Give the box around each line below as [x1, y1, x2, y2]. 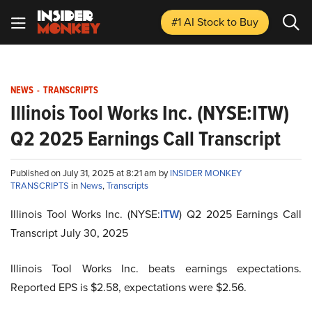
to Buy [227, 14, 258, 29]
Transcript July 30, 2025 [10, 225, 128, 240]
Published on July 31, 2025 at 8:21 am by [10, 166, 170, 179]
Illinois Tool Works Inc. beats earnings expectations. [10, 260, 302, 276]
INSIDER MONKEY [170, 166, 242, 179]
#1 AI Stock [171, 14, 227, 29]
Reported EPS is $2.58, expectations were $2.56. [10, 279, 247, 295]
